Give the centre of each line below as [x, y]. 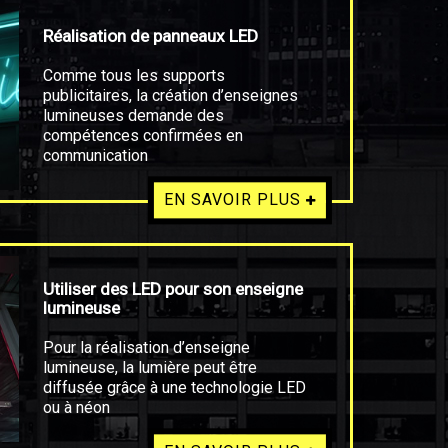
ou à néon [76, 407]
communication [95, 155]
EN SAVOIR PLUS [232, 200]
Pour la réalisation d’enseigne [146, 347]
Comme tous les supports [133, 75]
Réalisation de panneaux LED [150, 36]
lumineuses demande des [133, 115]
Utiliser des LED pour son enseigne [172, 289]
